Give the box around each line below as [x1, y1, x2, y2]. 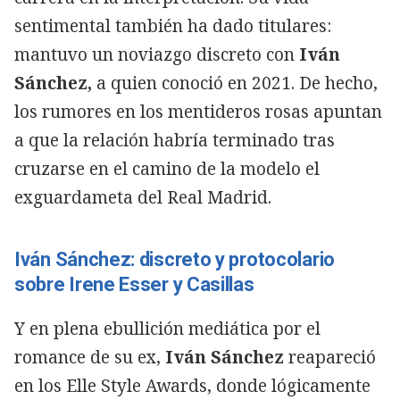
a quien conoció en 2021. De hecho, [92, 71, 378, 95]
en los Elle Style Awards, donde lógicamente [14, 373, 371, 397]
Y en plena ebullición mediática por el [14, 316, 321, 340]
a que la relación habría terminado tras [14, 128, 335, 152]
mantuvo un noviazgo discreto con [14, 42, 295, 66]
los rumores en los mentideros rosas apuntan [14, 99, 382, 123]
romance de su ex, [14, 345, 161, 369]
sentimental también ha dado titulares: [14, 13, 331, 37]
